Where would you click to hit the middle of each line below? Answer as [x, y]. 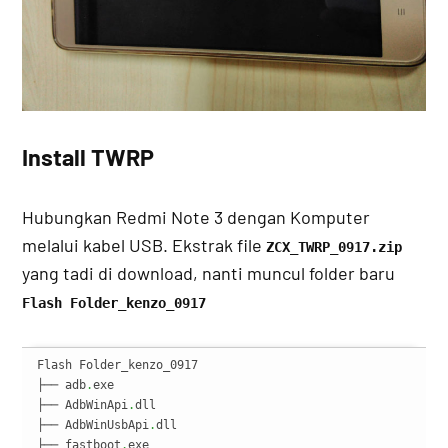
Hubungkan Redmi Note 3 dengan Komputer [196, 216]
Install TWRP [88, 156]
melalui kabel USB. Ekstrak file [144, 244]
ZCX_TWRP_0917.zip [334, 246]
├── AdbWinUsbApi [93, 424]
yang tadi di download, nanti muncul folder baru [209, 272]
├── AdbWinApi [83, 404]
